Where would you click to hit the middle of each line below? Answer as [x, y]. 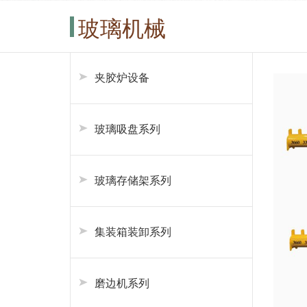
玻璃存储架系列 [133, 181]
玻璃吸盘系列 [127, 129]
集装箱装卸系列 [133, 232]
